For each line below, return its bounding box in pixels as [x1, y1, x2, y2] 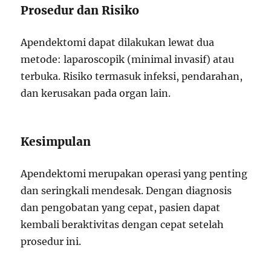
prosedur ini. [21, 235, 82, 247]
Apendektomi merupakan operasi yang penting [21, 168, 248, 180]
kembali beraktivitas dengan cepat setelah [21, 218, 224, 230]
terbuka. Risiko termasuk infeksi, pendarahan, [21, 70, 243, 82]
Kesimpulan [21, 134, 91, 149]
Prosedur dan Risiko [21, 3, 140, 18]
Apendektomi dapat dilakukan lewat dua [21, 36, 215, 48]
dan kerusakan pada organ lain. [21, 87, 171, 99]
